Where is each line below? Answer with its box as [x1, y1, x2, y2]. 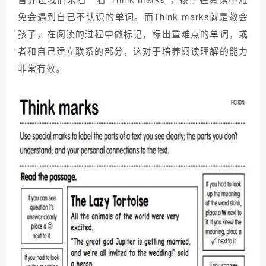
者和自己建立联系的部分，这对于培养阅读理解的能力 [18, 44, 248, 57]
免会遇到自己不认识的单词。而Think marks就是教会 [18, 9, 248, 23]
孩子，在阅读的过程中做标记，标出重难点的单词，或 [18, 27, 248, 40]
